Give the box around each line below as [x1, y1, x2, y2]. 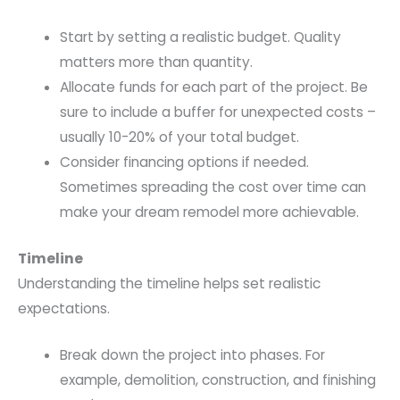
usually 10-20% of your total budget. [59, 128, 299, 147]
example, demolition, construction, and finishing [59, 371, 376, 390]
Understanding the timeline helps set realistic [18, 273, 321, 293]
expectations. [18, 298, 110, 318]
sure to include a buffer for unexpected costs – [59, 103, 376, 122]
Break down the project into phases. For [59, 346, 325, 365]
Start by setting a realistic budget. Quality [59, 28, 341, 47]
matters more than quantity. [59, 53, 253, 72]
